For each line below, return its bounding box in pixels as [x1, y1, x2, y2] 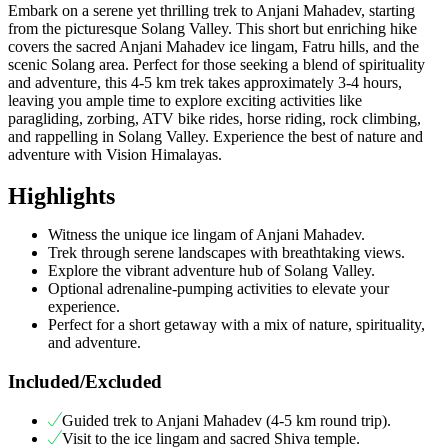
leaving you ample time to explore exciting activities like [8, 91, 362, 109]
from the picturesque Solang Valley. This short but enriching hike [8, 19, 417, 37]
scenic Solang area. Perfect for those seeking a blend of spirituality [8, 55, 425, 73]
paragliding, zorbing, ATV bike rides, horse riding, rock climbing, [8, 109, 421, 127]
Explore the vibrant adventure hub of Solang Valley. [48, 262, 375, 280]
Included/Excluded [8, 371, 162, 393]
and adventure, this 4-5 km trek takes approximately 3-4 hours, [8, 73, 402, 91]
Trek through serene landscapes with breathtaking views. [48, 244, 405, 262]
